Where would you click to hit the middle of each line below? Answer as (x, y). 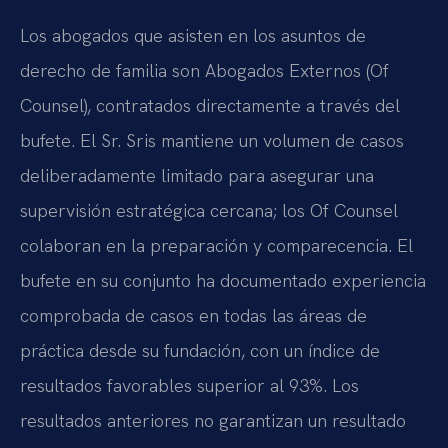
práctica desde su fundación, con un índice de (200, 350)
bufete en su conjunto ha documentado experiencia (223, 280)
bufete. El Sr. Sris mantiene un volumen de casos (212, 140)
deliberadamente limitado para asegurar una (197, 175)
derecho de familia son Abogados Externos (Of (204, 70)
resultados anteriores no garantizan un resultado (213, 420)
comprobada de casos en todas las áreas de (193, 315)
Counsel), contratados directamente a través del (210, 105)
